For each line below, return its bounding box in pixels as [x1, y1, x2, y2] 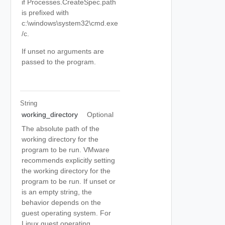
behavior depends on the [22, 198, 101, 206]
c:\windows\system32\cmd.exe [22, 19, 118, 27]
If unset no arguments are [22, 47, 104, 55]
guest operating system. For [22, 209, 111, 217]
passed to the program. [22, 58, 96, 66]
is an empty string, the [22, 188, 92, 196]
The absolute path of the [22, 125, 99, 133]
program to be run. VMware [22, 146, 109, 154]
